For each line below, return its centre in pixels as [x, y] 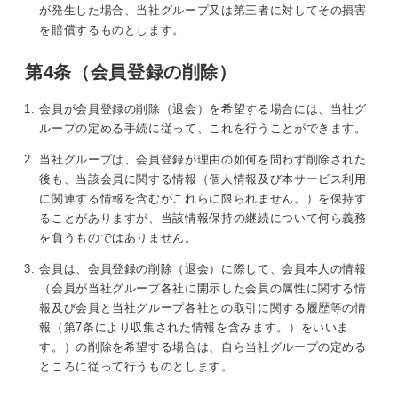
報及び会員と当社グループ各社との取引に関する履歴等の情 [203, 308]
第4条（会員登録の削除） [131, 72]
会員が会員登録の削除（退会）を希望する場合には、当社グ [203, 109]
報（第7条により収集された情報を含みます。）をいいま [195, 328]
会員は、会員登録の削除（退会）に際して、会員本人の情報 [203, 269]
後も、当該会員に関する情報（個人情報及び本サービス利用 [203, 179]
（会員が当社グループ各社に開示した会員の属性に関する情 [203, 289]
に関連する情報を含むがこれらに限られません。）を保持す [203, 199]
